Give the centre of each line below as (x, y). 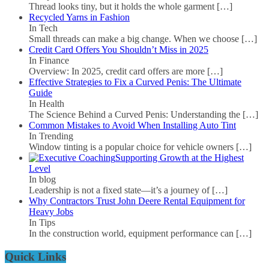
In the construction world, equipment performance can (132, 234)
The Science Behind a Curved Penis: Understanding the (136, 115)
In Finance (49, 61)
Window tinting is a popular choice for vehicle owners (132, 147)
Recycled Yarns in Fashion (79, 17)
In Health (47, 104)
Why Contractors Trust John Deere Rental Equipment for (137, 201)
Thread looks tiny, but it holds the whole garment (123, 7)
